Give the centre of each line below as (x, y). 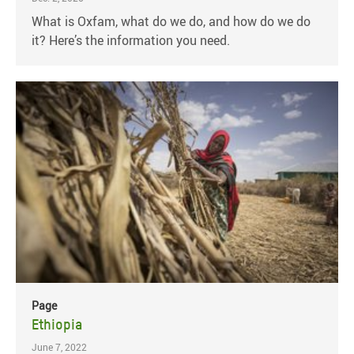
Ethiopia (57, 325)
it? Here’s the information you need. (131, 41)
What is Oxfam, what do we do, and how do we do (171, 22)
